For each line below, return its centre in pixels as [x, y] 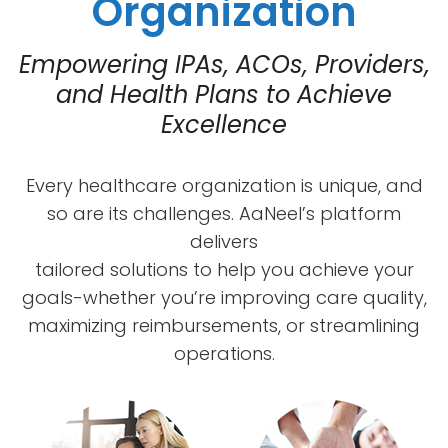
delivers [224, 241]
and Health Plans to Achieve [224, 94]
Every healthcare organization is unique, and [224, 185]
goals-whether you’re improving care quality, [224, 297]
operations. [224, 353]
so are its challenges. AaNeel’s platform [224, 213]
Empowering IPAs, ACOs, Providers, [224, 64]
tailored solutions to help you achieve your [224, 269]
